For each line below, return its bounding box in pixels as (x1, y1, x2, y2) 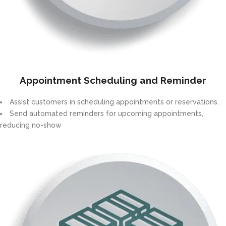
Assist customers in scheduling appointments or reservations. (10, 98, 221, 106)
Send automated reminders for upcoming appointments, (10, 109, 203, 118)
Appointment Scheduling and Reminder (20, 75, 206, 86)
